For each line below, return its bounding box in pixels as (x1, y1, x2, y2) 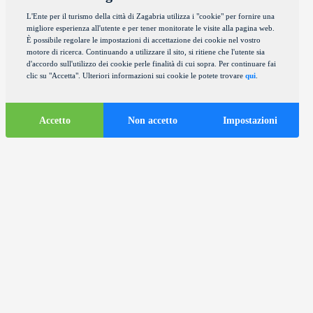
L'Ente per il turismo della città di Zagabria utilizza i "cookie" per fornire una (27, 12, 275, 20)
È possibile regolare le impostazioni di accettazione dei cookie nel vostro (27, 36, 261, 44)
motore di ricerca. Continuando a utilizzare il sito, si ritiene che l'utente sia (27, 48, 265, 56)
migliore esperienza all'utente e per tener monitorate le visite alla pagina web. (27, 24, 275, 32)
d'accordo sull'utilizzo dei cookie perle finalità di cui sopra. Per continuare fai (27, 59, 276, 68)
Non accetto (127, 115, 177, 126)
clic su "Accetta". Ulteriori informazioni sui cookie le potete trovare (27, 71, 245, 80)
